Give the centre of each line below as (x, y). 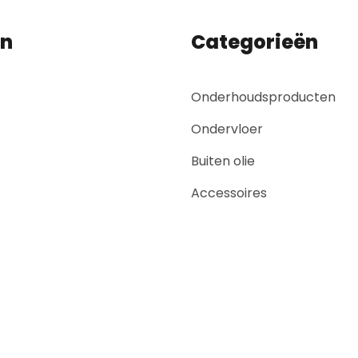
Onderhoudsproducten (263, 97)
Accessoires (229, 193)
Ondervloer (227, 129)
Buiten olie (223, 161)
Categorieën (255, 42)
